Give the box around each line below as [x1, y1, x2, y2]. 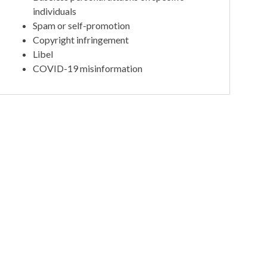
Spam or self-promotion [33, 19, 131, 31]
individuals [33, 5, 77, 17]
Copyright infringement [33, 33, 129, 45]
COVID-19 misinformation [33, 62, 143, 74]
